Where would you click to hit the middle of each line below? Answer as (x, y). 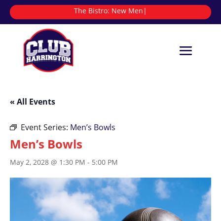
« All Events (33, 102)
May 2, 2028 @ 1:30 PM (48, 162)
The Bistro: (108, 11)
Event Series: (45, 128)
